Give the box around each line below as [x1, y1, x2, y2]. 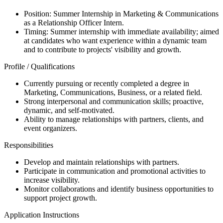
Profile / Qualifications [4, 62, 75, 71]
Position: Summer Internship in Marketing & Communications [24, 9, 219, 18]
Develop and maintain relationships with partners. [24, 158, 179, 167]
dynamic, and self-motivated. [24, 106, 114, 115]
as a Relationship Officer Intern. [24, 18, 124, 27]
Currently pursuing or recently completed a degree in [24, 79, 189, 88]
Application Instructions [4, 211, 79, 220]
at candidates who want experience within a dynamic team [24, 36, 207, 45]
